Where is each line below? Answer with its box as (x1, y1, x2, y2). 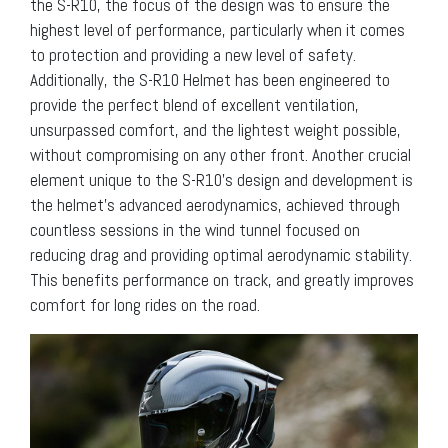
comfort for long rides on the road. (30, 293, 260, 316)
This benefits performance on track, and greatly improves (30, 268, 414, 291)
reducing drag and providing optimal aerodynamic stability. (30, 243, 412, 266)
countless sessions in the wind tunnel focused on (30, 218, 360, 241)
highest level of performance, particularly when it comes (30, 18, 405, 41)
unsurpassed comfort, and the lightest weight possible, (30, 118, 401, 141)
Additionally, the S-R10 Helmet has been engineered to (30, 68, 390, 91)
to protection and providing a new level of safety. (30, 43, 356, 66)
